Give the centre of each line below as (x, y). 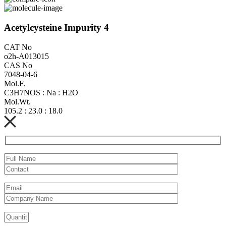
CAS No (18, 65)
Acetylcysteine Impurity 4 (56, 27)
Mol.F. (15, 83)
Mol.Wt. (17, 101)
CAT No (18, 47)
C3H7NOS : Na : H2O (41, 92)
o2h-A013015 (26, 56)
